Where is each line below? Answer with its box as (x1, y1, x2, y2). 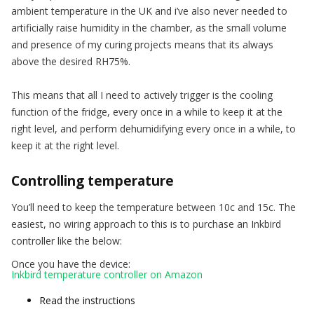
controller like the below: (11, 233, 122, 247)
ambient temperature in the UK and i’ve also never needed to (11, 4, 287, 18)
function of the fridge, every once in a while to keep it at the (11, 104, 282, 118)
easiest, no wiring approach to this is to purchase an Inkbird (11, 217, 281, 231)
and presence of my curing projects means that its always (11, 37, 273, 51)
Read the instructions (39, 293, 135, 307)
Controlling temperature (11, 171, 174, 190)
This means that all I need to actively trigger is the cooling (11, 88, 273, 102)
